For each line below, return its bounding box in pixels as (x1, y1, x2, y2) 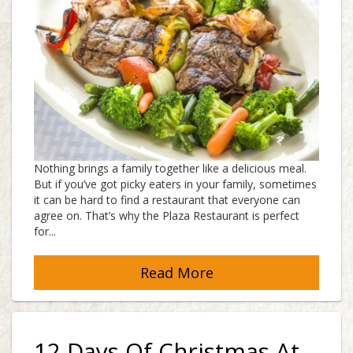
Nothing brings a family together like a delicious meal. (34, 161, 307, 176)
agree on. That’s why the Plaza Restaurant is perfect (34, 208, 299, 224)
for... (34, 224, 56, 240)
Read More (139, 263, 214, 283)
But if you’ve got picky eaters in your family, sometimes (34, 176, 317, 192)
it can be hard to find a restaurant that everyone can (34, 192, 300, 208)
